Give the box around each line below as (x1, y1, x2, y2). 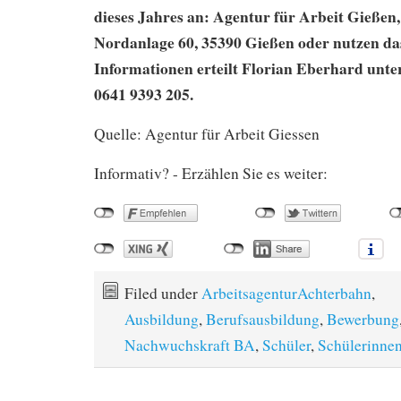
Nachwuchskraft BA (124, 334, 255, 355)
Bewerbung (327, 308, 399, 329)
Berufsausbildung (206, 308, 320, 329)
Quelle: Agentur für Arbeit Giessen (94, 123, 320, 144)
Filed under (124, 282, 201, 303)
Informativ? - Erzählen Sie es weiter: (94, 162, 328, 183)
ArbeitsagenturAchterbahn (201, 282, 371, 303)
